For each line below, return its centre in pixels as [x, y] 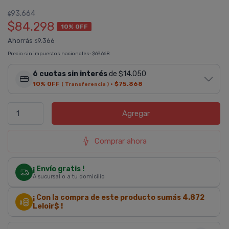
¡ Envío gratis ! [59, 169]
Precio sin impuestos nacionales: [50, 54]
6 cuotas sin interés [70, 74]
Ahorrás [21, 41]
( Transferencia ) [85, 84]
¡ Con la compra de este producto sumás [108, 198]
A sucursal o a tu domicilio [69, 177]
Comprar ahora [121, 141]
